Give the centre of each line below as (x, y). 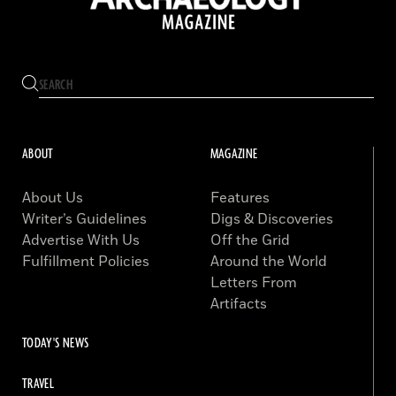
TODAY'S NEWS (56, 343)
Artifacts (238, 304)
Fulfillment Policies (86, 261)
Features (240, 198)
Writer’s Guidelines (84, 219)
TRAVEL (38, 384)
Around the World (268, 261)
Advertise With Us (81, 240)
